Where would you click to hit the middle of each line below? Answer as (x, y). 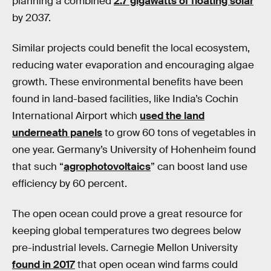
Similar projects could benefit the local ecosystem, (131, 48)
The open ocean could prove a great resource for (127, 214)
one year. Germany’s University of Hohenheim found (134, 149)
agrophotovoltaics (107, 166)
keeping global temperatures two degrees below (126, 230)
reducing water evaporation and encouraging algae (133, 65)
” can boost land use (199, 166)
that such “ (38, 166)
